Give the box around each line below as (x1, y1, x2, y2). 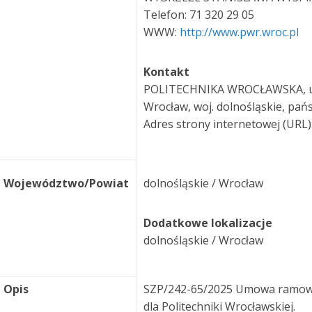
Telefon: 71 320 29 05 (143, 7, 254, 22)
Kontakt (143, 64, 189, 79)
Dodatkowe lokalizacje (143, 215, 272, 231)
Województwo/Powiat (3, 175, 129, 191)
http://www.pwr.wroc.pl (180, 24, 299, 40)
